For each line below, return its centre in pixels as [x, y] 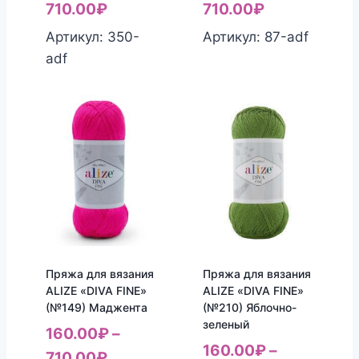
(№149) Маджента [96, 307]
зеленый [226, 324]
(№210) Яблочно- [249, 307]
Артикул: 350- [92, 36]
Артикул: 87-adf [255, 36]
